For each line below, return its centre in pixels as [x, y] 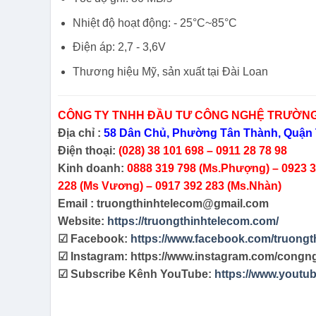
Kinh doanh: [92, 168]
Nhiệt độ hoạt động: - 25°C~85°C [154, 23]
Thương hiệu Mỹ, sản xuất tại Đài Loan [170, 71]
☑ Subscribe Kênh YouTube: [136, 274]
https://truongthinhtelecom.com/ [193, 221]
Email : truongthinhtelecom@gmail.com [163, 203]
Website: [82, 221]
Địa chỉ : [80, 133]
